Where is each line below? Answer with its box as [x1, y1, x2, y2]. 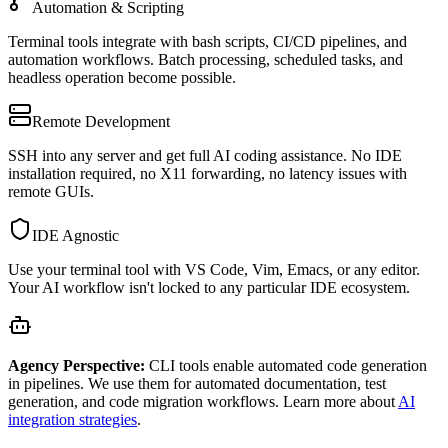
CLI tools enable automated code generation [145, 357, 427, 375]
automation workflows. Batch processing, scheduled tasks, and [8, 51, 403, 69]
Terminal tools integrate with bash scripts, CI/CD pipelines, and [8, 33, 407, 51]
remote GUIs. [8, 183, 94, 201]
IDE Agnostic [32, 227, 119, 245]
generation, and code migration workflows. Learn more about [8, 393, 395, 411]
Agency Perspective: [8, 357, 145, 375]
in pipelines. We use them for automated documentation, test [8, 375, 386, 393]
